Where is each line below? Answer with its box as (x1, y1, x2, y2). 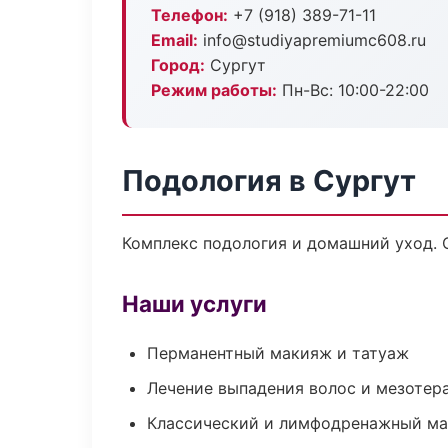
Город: (151, 55, 205, 75)
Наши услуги (122, 290, 267, 317)
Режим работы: (151, 80, 277, 100)
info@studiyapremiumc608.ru (198, 30, 426, 50)
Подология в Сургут (122, 163, 416, 198)
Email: (151, 30, 198, 50)
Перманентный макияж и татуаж (147, 343, 409, 363)
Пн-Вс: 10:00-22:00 (277, 80, 429, 100)
